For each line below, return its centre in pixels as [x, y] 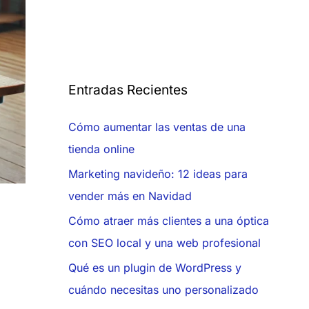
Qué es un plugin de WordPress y [154, 268]
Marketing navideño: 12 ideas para [158, 174]
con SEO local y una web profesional [164, 243]
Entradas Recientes [128, 90]
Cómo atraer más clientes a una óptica [168, 221]
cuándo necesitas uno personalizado [163, 290]
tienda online [101, 149]
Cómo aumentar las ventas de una [157, 127]
